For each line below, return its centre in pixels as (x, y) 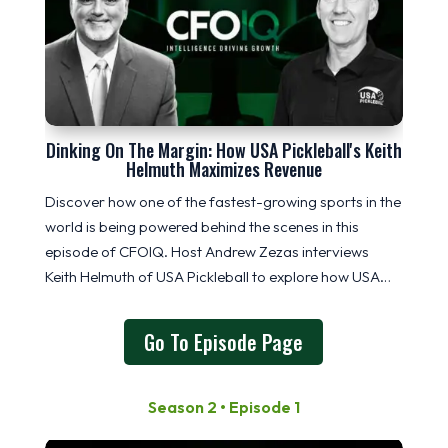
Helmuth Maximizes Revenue (223, 169)
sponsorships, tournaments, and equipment (189, 327)
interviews (333, 252)
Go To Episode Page (224, 342)
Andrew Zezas (251, 252)
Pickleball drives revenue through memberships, (202, 302)
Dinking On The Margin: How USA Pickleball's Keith (223, 150)
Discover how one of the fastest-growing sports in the (222, 202)
